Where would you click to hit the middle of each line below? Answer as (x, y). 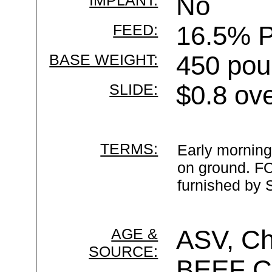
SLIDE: (134, 89)
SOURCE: (124, 251)
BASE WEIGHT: (104, 59)
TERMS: (129, 149)
